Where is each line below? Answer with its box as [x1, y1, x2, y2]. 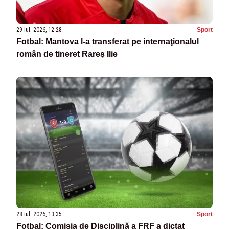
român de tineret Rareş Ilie [16, 50, 118, 59]
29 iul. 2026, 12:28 [16, 26, 62, 34]
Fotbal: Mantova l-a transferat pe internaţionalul [16, 37, 199, 47]
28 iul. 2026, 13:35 [16, 210, 62, 218]
